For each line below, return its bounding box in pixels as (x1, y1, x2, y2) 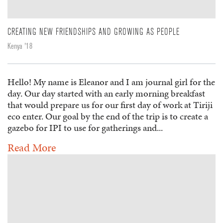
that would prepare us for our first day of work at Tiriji (7, 98, 213, 111)
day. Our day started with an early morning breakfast (7, 86, 205, 100)
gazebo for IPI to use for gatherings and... (7, 120, 163, 134)
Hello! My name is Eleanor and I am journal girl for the (7, 75, 215, 89)
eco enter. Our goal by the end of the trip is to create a (7, 109, 208, 123)
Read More (7, 139, 56, 155)
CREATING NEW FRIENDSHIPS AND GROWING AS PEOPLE (7, 26, 180, 37)
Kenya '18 (7, 41, 32, 51)
